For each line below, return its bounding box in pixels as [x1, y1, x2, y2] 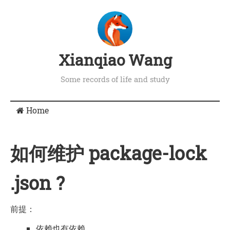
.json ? [10, 170, 65, 196]
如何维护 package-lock [10, 141, 207, 166]
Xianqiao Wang [58, 49, 172, 70]
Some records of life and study [60, 73, 170, 84]
